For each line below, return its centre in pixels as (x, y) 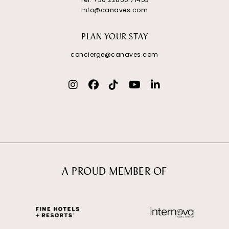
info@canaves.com (114, 10)
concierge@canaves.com (114, 54)
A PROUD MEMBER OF (114, 172)
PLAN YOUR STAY (114, 37)
